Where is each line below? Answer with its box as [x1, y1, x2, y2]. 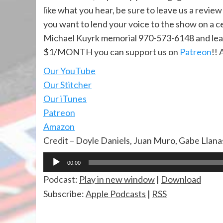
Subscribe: [43, 188, 86, 200]
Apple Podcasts [86, 188, 146, 200]
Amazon [43, 121, 75, 132]
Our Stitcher [43, 79, 92, 91]
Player [43, 167, 68, 179]
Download [161, 174, 201, 185]
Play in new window [79, 174, 155, 185]
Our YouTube [43, 65, 96, 77]
